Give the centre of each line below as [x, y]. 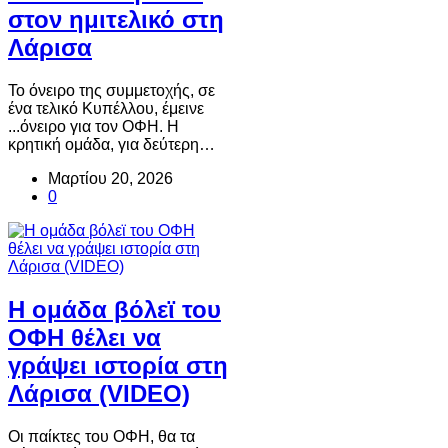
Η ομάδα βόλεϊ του [114, 310]
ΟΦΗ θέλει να [84, 338]
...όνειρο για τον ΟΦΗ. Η [93, 127]
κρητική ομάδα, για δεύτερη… [111, 145]
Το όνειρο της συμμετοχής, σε [111, 91]
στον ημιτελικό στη [116, 20]
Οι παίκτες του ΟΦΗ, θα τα [101, 437]
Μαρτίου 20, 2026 [110, 179]
